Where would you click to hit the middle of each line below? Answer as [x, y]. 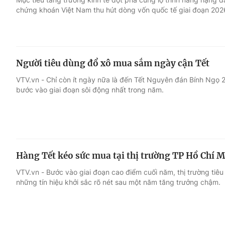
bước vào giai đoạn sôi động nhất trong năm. [90, 89]
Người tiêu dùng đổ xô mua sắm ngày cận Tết [113, 63]
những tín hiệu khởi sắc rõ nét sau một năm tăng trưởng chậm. [118, 182]
